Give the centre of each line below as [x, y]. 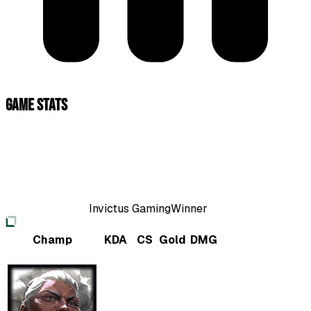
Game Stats [36, 105]
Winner [189, 208]
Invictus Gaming [130, 208]
